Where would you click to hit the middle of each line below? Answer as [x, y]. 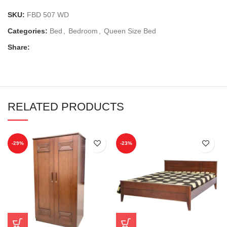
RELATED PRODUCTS [66, 106]
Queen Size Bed [130, 31]
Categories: [28, 31]
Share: [19, 47]
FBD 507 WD [48, 14]
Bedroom [83, 31]
